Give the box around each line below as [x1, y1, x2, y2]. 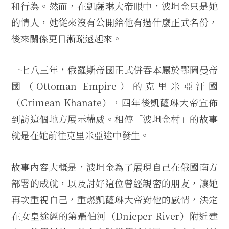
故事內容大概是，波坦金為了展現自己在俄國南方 [11, 160, 218, 174]
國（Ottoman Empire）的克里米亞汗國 [11, 79, 218, 93]
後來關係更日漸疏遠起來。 [11, 31, 122, 45]
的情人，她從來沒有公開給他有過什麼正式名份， [11, 15, 218, 29]
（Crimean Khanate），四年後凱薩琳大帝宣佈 [11, 96, 218, 109]
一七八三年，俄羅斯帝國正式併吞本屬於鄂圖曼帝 [11, 63, 218, 77]
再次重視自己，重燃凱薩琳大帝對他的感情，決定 [11, 193, 218, 207]
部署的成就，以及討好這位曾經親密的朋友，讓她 [11, 176, 218, 190]
